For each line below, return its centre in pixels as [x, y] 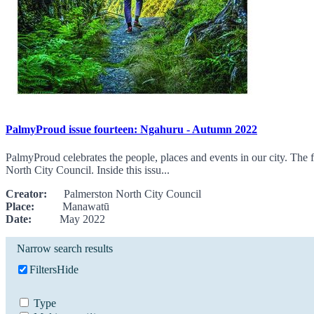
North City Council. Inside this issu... [88, 170]
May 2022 [68, 219]
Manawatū [72, 206]
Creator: [26, 193]
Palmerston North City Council [124, 193]
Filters [43, 269]
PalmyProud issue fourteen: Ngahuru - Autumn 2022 [131, 130]
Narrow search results [65, 248]
